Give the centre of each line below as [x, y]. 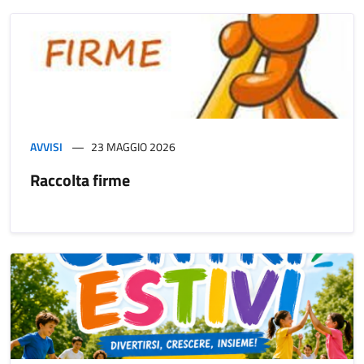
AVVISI [46, 147]
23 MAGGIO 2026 [133, 147]
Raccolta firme [80, 180]
